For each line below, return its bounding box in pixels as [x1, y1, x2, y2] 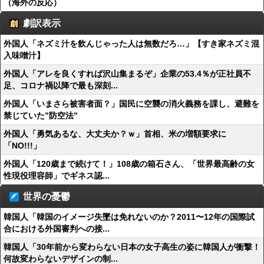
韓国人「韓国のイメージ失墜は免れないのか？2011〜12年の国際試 [4, 212, 255, 222]
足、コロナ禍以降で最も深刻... [4, 81, 118, 90]
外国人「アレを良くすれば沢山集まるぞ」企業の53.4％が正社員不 [4, 69, 251, 78]
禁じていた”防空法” [4, 111, 78, 120]
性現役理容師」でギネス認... [4, 171, 110, 180]
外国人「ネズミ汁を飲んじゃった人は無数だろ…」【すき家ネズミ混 [4, 39, 259, 48]
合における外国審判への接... [4, 224, 110, 233]
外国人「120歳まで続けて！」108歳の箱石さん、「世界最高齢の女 [4, 159, 255, 169]
